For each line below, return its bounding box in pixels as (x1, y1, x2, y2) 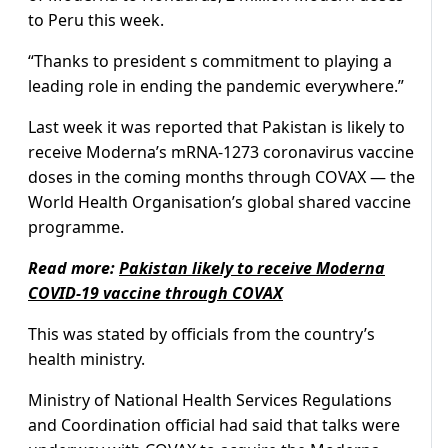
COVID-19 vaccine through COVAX (28, 282, 283, 305)
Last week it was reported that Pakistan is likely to (28, 116, 405, 139)
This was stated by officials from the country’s (28, 323, 375, 346)
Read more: (28, 257, 119, 280)
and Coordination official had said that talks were (28, 414, 400, 437)
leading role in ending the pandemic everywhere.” (28, 75, 404, 98)
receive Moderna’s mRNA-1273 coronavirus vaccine (28, 141, 414, 164)
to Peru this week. (28, 9, 164, 32)
